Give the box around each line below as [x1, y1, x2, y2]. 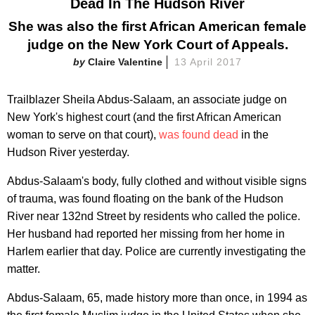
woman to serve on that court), [7, 128, 159, 141]
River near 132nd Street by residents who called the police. [7, 210, 300, 222]
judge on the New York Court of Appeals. [27, 37, 288, 52]
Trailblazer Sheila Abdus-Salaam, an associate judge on [7, 93, 287, 105]
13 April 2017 [174, 56, 242, 67]
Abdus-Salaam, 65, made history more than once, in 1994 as [7, 291, 307, 304]
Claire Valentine [88, 56, 163, 67]
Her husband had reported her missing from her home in [7, 227, 285, 240]
